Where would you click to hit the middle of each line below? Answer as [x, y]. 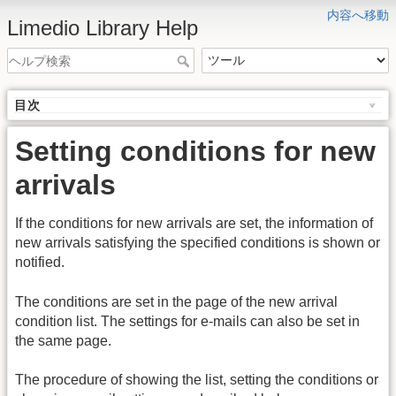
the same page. [63, 340]
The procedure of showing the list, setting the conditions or [197, 380]
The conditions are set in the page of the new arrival [176, 301]
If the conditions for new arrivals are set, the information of [194, 224]
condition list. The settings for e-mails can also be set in [187, 321]
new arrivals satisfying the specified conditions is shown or [198, 243]
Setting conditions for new [195, 152]
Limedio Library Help [103, 28]
